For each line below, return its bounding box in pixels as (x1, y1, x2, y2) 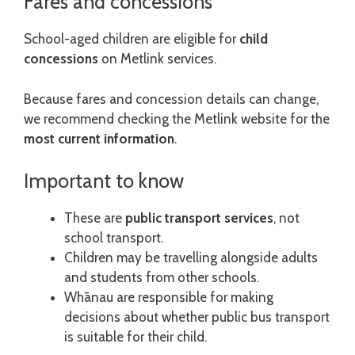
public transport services (125, 210, 273, 227)
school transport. (64, 230, 163, 246)
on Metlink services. (98, 51, 216, 67)
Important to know (24, 169, 184, 193)
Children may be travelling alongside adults (64, 250, 318, 266)
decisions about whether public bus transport (64, 309, 330, 326)
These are (64, 210, 125, 227)
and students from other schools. (64, 269, 259, 286)
